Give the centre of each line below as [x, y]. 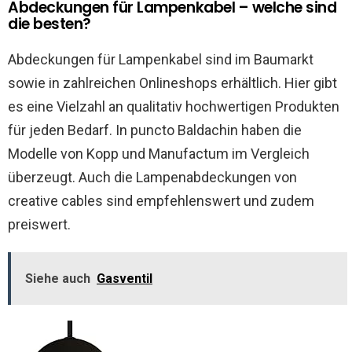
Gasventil [125, 279]
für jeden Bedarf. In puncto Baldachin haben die [155, 130]
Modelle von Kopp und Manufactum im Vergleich [159, 154]
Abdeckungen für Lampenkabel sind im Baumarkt [161, 59]
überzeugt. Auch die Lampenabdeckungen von [152, 177]
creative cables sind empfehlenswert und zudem [161, 201]
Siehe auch [58, 279]
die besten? [49, 24]
